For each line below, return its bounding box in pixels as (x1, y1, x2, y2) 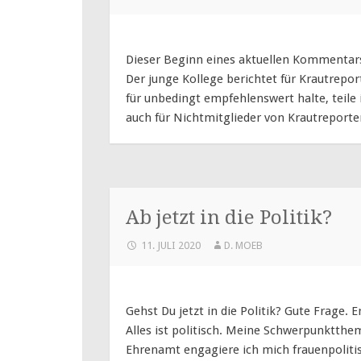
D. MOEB (223, 239, 263, 252)
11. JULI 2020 (141, 239, 201, 252)
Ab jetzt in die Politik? (126, 205, 332, 230)
